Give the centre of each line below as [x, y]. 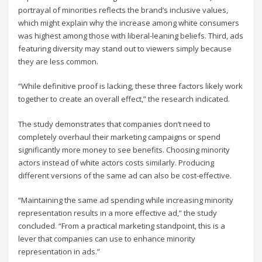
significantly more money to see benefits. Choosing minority [124, 149]
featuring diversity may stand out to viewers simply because [125, 49]
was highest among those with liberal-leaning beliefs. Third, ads [131, 36]
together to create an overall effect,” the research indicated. [124, 99]
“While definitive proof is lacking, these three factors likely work [131, 86]
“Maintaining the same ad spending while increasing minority [126, 200]
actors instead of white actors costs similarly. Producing [116, 162]
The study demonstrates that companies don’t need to [115, 124]
